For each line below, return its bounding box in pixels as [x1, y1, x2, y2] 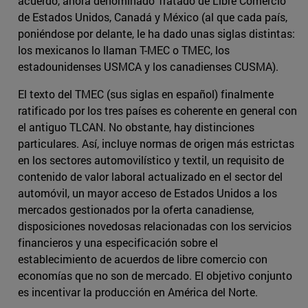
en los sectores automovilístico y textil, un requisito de [18, 152, 284, 167]
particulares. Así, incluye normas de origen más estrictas [18, 135, 294, 151]
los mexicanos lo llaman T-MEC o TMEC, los [18, 42, 230, 57]
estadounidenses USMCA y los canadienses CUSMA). [18, 58, 278, 74]
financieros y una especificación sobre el [18, 234, 218, 250]
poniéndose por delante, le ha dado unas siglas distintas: [18, 25, 295, 41]
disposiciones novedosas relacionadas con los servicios [18, 218, 291, 233]
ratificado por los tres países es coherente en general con [18, 102, 297, 118]
